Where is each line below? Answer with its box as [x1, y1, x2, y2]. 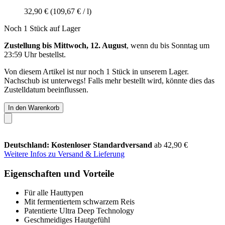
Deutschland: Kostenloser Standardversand [4, 140, 154, 149]
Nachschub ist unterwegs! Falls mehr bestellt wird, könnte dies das [4, 76, 214, 85]
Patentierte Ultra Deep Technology [24, 206, 134, 215]
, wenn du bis [127, 41, 171, 50]
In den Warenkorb [8, 103, 59, 111]
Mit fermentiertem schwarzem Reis [24, 197, 135, 206]
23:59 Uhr [4, 50, 37, 59]
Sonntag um [171, 41, 209, 50]
